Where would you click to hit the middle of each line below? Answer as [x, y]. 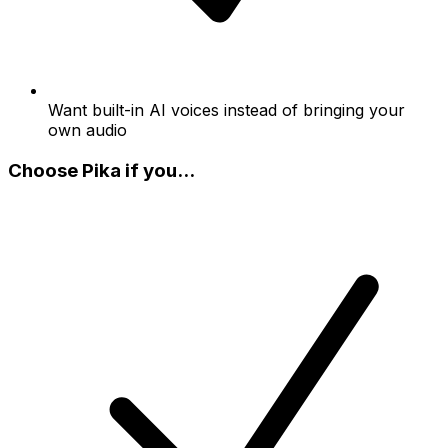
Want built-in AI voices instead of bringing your [226, 110]
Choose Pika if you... [101, 170]
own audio [87, 130]
